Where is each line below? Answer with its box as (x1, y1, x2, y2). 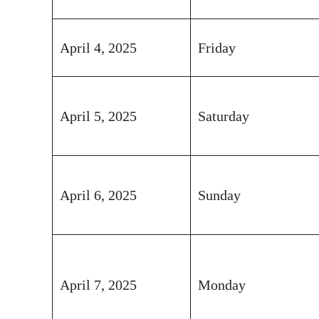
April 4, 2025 (60, 39, 137, 56)
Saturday (198, 108, 249, 124)
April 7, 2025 (60, 276, 137, 293)
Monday (198, 276, 246, 293)
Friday (198, 39, 236, 56)
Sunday (198, 187, 241, 203)
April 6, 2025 (60, 187, 137, 203)
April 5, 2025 (60, 108, 137, 124)
